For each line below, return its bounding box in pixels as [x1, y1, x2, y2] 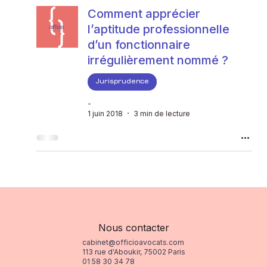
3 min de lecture [133, 108, 190, 118]
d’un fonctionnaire [87, 37, 190, 52]
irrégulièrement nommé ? [87, 52, 228, 67]
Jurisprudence [95, 77, 149, 85]
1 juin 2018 [87, 108, 123, 118]
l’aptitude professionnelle [87, 21, 229, 36]
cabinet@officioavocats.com [82, 237, 184, 247]
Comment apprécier [87, 6, 200, 21]
